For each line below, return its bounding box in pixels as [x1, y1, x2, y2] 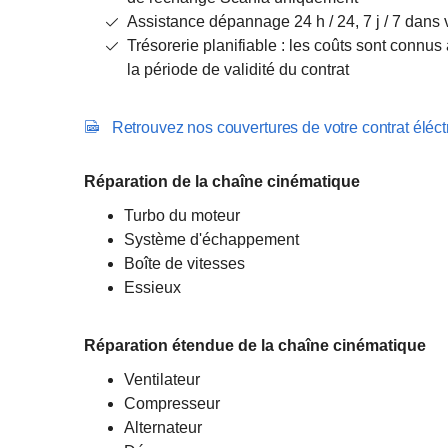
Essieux [124, 279, 181, 296]
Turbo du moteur [124, 207, 244, 224]
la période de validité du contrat [127, 61, 349, 78]
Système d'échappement [124, 231, 303, 248]
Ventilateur [124, 371, 204, 388]
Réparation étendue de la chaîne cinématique [84, 337, 430, 354]
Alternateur [124, 419, 206, 436]
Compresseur [124, 395, 224, 412]
